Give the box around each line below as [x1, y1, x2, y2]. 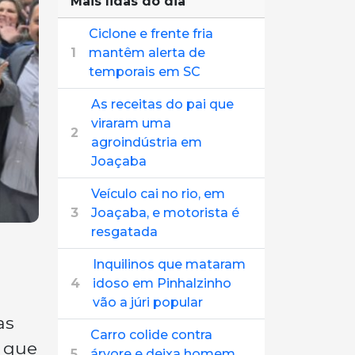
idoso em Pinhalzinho [93, 276, 231, 291]
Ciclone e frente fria [89, 26, 213, 41]
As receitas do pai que [91, 97, 234, 112]
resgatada [91, 224, 158, 239]
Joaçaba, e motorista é [91, 205, 239, 220]
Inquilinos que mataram [93, 257, 246, 272]
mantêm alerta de [89, 45, 205, 60]
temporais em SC [89, 64, 200, 79]
